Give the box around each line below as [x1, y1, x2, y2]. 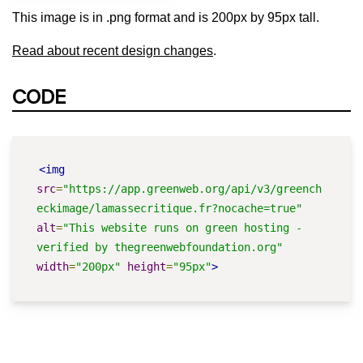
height [127, 259, 166, 273]
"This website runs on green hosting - [62, 220, 302, 234]
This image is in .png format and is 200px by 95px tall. [12, 10, 319, 24]
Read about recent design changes [12, 43, 213, 58]
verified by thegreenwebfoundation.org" [36, 240, 283, 254]
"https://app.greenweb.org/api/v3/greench [62, 181, 322, 195]
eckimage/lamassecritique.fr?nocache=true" [36, 201, 302, 215]
